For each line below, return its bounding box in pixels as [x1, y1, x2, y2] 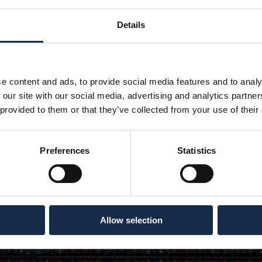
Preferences [40, 145, 90, 156]
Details [116, 19, 146, 30]
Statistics [177, 145, 216, 156]
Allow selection [99, 215, 163, 226]
